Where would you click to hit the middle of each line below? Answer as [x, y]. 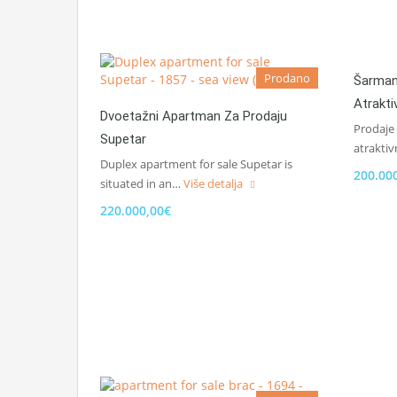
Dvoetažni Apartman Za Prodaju [194, 116]
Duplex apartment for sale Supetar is [196, 164]
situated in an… [142, 183]
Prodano [287, 78]
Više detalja [214, 183]
